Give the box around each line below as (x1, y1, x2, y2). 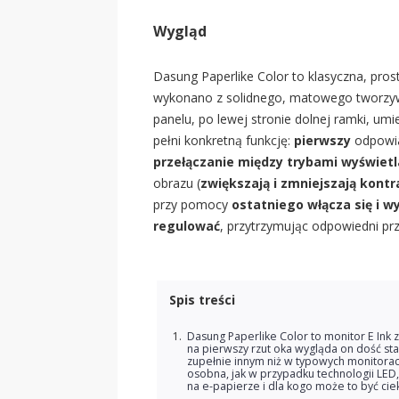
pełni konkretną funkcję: (153, 132, 294, 149)
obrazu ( (153, 175, 200, 191)
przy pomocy (153, 196, 232, 213)
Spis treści (169, 291, 235, 308)
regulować (153, 217, 220, 234)
